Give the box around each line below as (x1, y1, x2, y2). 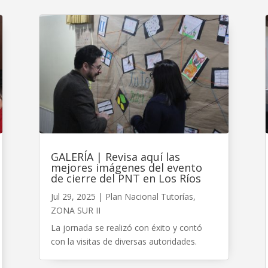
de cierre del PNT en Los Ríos (50, 170, 201, 185)
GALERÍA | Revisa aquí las (50, 149, 180, 164)
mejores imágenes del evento (50, 160, 202, 175)
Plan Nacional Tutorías (105, 190, 193, 202)
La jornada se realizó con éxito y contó (50, 221, 202, 233)
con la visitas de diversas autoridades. (50, 235, 197, 247)
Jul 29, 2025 (50, 190, 96, 202)
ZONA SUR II (50, 204, 100, 216)
